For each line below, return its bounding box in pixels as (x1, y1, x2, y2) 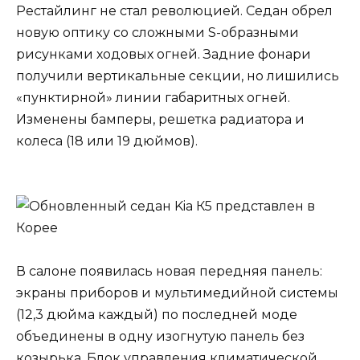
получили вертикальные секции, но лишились (16, 67, 339, 84)
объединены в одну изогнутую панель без (16, 329, 305, 345)
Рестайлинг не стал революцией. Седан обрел (16, 2, 333, 18)
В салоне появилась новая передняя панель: (16, 264, 322, 280)
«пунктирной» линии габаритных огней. (16, 89, 290, 105)
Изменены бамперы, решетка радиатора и (16, 111, 305, 127)
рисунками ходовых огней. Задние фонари (16, 46, 311, 62)
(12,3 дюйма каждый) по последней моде (16, 307, 297, 323)
